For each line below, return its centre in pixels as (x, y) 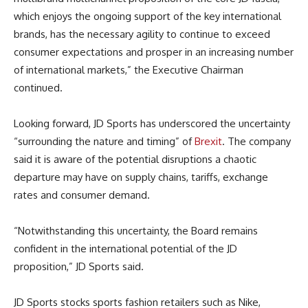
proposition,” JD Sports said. (79, 266)
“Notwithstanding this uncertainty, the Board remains (136, 230)
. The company (256, 141)
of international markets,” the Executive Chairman (129, 69)
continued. (38, 87)
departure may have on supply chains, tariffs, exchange (141, 177)
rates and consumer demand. (82, 195)
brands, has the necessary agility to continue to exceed (142, 34)
